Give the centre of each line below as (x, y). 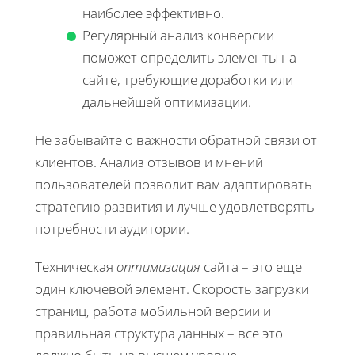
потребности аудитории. (112, 228)
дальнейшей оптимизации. (167, 101)
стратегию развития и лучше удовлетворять (175, 206)
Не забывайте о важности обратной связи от (176, 139)
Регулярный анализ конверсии (178, 35)
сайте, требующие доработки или (188, 79)
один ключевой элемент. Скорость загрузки (172, 288)
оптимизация (158, 266)
